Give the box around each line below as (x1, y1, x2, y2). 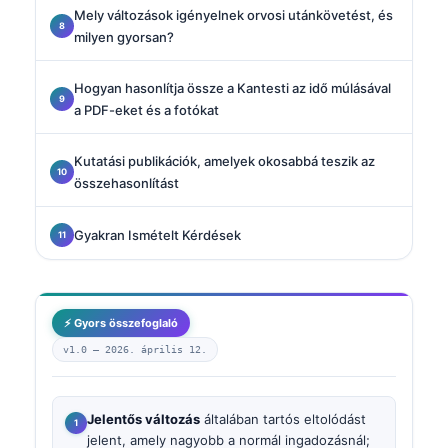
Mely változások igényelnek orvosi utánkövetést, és (74, 6, 393, 23)
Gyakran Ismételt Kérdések (74, 226, 241, 243)
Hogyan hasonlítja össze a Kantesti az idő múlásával (74, 79, 391, 96)
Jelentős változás (87, 410, 200, 427)
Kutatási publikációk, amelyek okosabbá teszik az (74, 152, 375, 169)
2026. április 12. (105, 343, 207, 355)
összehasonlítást (74, 174, 179, 191)
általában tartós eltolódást (200, 410, 366, 427)
